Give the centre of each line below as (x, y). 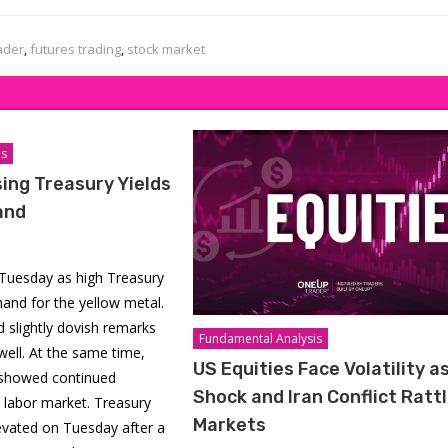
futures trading (75, 49)
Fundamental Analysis (260, 338)
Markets (229, 424)
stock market (166, 49)
